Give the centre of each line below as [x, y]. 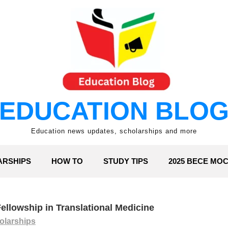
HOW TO [67, 161]
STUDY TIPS [126, 161]
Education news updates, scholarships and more [114, 131]
